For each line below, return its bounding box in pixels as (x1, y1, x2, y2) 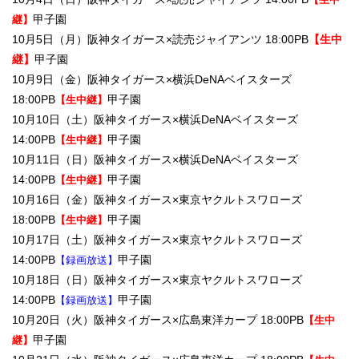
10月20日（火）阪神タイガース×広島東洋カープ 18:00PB (12, 313, 304, 327)
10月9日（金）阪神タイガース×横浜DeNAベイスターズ (12, 73, 292, 87)
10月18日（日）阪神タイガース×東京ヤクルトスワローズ (12, 273, 302, 287)
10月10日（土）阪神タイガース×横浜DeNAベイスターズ (12, 113, 298, 127)
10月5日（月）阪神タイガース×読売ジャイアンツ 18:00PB (12, 33, 309, 46)
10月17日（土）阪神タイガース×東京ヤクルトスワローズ (12, 233, 302, 247)
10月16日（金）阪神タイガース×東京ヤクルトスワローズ (12, 193, 302, 207)
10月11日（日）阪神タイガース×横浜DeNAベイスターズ (12, 153, 298, 167)
